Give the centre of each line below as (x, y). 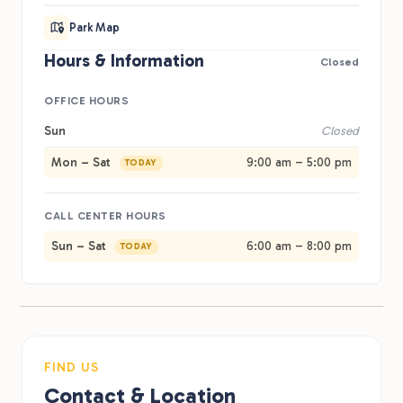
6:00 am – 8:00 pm (299, 246)
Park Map (94, 27)
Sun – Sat (81, 246)
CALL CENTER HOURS (105, 215)
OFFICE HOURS (86, 100)
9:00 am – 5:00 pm (299, 162)
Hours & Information (124, 60)
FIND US (72, 367)
